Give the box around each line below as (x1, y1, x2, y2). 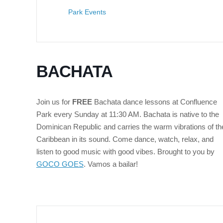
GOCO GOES (36, 160, 84, 168)
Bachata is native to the (143, 110, 219, 118)
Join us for (36, 98, 72, 106)
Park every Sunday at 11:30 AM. (36, 110, 143, 118)
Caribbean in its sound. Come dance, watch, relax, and (36, 135, 214, 143)
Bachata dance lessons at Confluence (92, 98, 217, 106)
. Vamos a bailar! (83, 160, 138, 168)
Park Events (68, 8, 106, 16)
